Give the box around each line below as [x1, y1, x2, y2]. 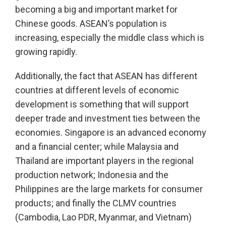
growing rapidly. [15, 46, 77, 58]
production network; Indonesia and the [15, 169, 168, 181]
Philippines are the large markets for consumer [15, 184, 203, 195]
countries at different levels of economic [15, 85, 179, 96]
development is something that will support [15, 99, 189, 110]
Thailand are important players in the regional [15, 155, 194, 166]
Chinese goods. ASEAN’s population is [15, 18, 167, 29]
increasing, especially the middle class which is [15, 32, 204, 43]
